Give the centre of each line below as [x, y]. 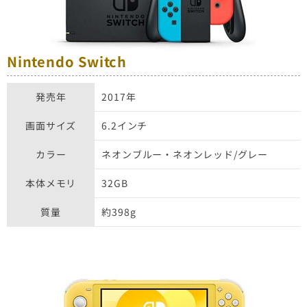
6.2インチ [125, 125]
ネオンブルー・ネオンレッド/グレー [185, 154]
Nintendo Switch [67, 61]
